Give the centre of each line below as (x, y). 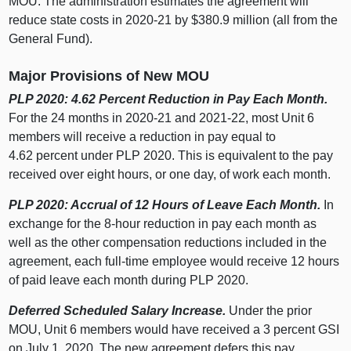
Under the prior (269, 311)
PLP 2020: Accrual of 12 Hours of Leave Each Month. (165, 205)
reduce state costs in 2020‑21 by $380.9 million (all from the (174, 20)
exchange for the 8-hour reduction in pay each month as (163, 224)
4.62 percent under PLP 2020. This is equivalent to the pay (171, 156)
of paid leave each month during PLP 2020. (129, 280)
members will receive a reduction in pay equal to (143, 137)
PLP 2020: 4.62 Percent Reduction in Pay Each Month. (168, 100)
